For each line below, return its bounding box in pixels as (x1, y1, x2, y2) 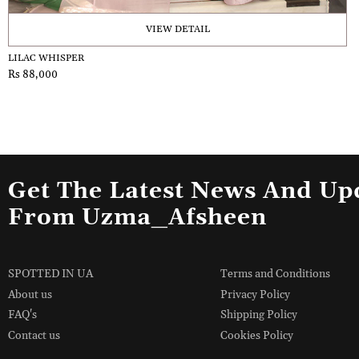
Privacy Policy (220, 287, 290, 302)
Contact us (8, 329, 60, 344)
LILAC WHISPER (8, 52, 85, 65)
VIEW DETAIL (145, 23, 210, 36)
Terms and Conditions (220, 266, 330, 281)
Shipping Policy (220, 308, 297, 323)
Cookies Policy (220, 329, 293, 344)
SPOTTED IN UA (8, 266, 93, 281)
